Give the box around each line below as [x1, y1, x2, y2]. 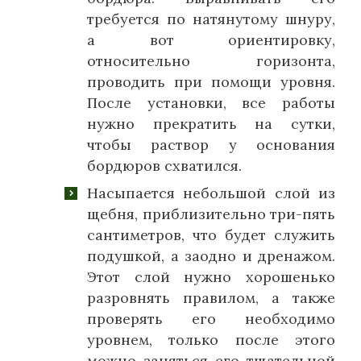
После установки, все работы [87, 93, 335, 113]
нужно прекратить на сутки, [87, 114, 335, 134]
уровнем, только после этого [87, 330, 335, 350]
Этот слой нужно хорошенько [87, 268, 335, 287]
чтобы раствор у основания [87, 135, 335, 155]
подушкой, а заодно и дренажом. [87, 247, 335, 266]
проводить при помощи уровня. [87, 73, 335, 92]
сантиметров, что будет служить [87, 226, 335, 245]
